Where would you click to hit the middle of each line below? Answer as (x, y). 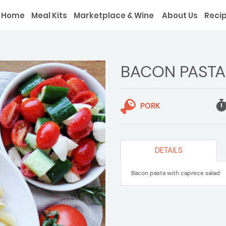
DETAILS (169, 150)
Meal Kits (49, 15)
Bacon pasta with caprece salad (176, 173)
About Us (179, 15)
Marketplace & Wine (114, 15)
